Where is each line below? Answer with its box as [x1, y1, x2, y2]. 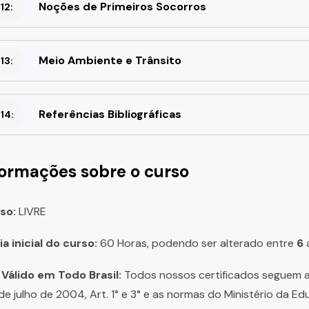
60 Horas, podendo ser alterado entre [97, 235, 297, 250]
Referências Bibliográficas [38, 106, 181, 121]
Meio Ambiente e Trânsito [38, 52, 181, 68]
